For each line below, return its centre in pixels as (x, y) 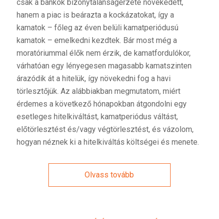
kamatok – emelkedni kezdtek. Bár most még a (97, 40)
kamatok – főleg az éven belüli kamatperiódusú (97, 27)
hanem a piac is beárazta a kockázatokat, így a (95, 15)
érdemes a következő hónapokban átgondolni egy (101, 104)
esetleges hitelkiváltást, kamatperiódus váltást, (97, 116)
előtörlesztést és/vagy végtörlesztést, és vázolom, (105, 129)
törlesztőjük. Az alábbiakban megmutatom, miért (98, 91)
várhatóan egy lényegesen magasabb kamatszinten (104, 66)
